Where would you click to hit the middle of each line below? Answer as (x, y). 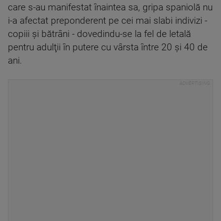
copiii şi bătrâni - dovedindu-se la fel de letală (99, 34)
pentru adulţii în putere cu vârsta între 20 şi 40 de (108, 47)
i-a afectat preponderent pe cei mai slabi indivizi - (108, 21)
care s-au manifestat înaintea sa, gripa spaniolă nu (110, 7)
